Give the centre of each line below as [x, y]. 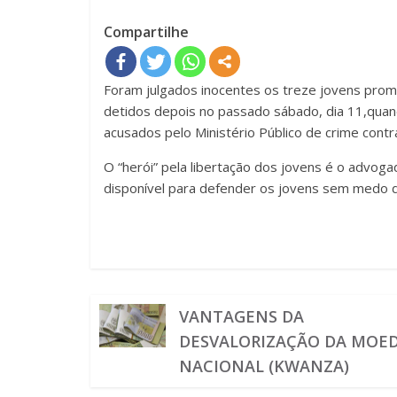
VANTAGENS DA [242, 316]
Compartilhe [146, 32]
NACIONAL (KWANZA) [265, 366]
